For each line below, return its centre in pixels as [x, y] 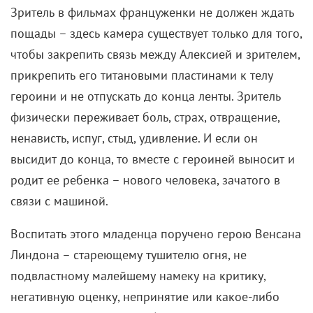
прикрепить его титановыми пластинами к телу [142, 75]
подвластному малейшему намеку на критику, [138, 275]
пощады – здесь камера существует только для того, [156, 33]
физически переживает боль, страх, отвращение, [145, 117]
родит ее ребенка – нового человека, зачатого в [145, 180]
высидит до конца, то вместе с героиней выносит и [153, 159]
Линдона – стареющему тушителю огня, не [129, 254]
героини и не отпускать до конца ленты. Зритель [146, 96]
